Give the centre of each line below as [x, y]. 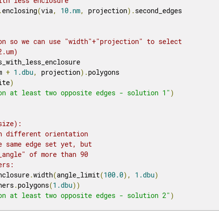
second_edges [159, 11]
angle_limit [78, 175]
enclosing [20, 11]
